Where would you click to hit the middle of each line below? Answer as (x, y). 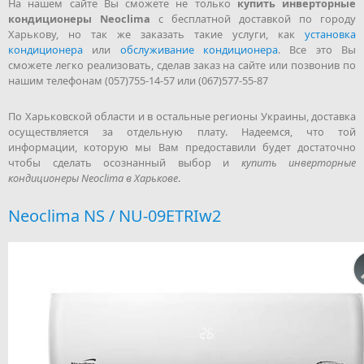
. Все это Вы (317, 49)
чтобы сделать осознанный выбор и (125, 162)
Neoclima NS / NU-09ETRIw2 (115, 215)
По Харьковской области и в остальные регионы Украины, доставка (182, 116)
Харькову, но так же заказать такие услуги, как (156, 34)
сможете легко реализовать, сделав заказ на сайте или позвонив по (182, 65)
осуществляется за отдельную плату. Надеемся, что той (182, 131)
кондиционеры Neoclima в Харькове (93, 178)
